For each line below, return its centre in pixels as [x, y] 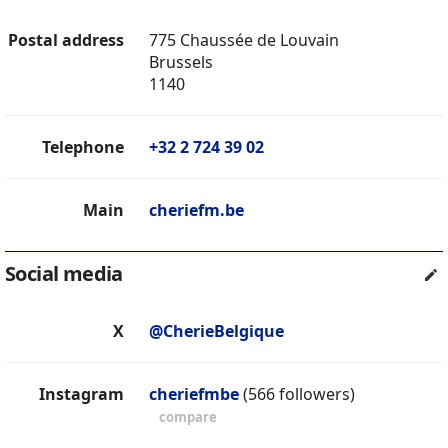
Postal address [66, 40]
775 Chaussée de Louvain [244, 40]
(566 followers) [299, 394]
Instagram [81, 394]
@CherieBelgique [216, 331]
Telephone [83, 147]
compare [188, 417]
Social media [64, 274]
